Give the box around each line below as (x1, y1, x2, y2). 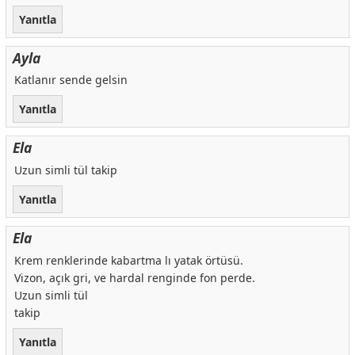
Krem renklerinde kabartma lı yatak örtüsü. (13, 253, 243, 268)
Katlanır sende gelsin (13, 72, 128, 88)
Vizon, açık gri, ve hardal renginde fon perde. (13, 270, 255, 285)
